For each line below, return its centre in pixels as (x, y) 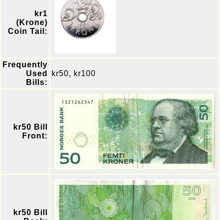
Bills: (37, 82)
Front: (35, 136)
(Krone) (32, 22)
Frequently (25, 65)
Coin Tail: (28, 31)
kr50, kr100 (74, 73)
